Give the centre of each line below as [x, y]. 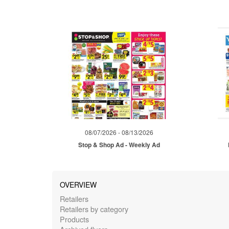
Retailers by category [94, 209]
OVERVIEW [78, 184]
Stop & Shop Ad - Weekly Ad [119, 144]
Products [74, 219]
